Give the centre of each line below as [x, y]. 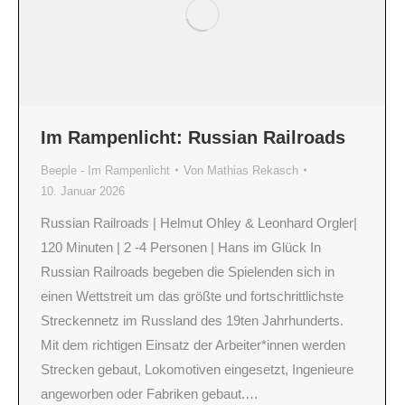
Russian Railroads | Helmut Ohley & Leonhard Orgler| [199, 222]
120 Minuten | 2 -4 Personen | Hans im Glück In [181, 247]
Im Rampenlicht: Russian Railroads [193, 137]
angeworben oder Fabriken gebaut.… [150, 393]
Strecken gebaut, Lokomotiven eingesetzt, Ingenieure [197, 369]
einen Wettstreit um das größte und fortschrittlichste [192, 296]
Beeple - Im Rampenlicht [105, 170]
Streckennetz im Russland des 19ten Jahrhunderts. [192, 320]
